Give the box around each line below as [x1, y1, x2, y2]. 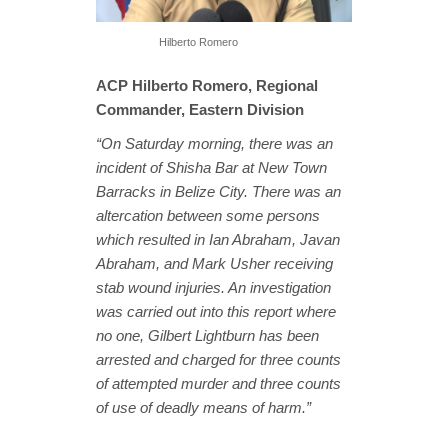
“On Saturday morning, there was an [96, 135, 333, 153]
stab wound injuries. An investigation [96, 279, 331, 297]
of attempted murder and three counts [96, 375, 341, 393]
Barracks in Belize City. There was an [96, 183, 341, 201]
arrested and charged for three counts [96, 351, 341, 369]
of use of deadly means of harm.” [96, 399, 311, 417]
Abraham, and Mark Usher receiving [96, 255, 333, 273]
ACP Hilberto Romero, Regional [96, 77, 318, 95]
